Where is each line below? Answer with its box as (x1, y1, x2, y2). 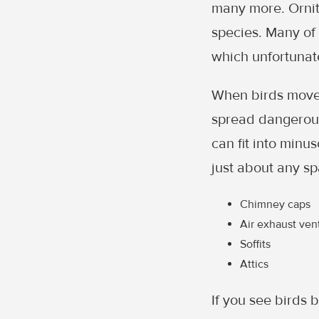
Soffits (240, 237, 271, 251)
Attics (240, 257, 268, 271)
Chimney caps (240, 197, 310, 211)
